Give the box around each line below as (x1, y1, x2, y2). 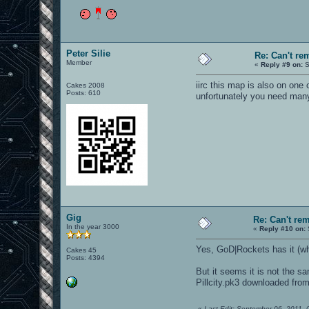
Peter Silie (66, 48, 111, 59)
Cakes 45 (66, 246, 97, 254)
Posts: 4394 (66, 253, 106, 261)
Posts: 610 (66, 88, 101, 97)
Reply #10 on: (259, 224, 306, 232)
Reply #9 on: (261, 60, 303, 68)
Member (66, 58, 92, 66)
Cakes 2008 (66, 81, 106, 89)
